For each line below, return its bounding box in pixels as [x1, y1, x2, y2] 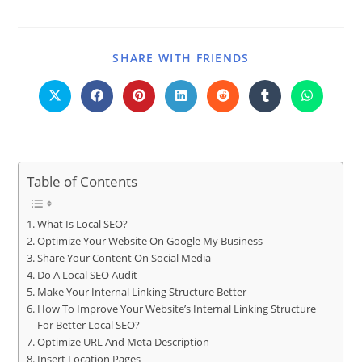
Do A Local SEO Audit [36, 268, 137, 283]
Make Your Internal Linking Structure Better [36, 285, 246, 300]
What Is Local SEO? [36, 217, 128, 232]
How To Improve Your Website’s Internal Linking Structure [36, 302, 316, 317]
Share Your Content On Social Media [36, 251, 211, 266]
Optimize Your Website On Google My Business [36, 234, 263, 249]
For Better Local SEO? [36, 318, 140, 333]
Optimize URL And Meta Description [36, 335, 209, 350]
